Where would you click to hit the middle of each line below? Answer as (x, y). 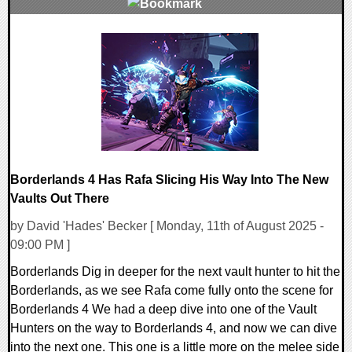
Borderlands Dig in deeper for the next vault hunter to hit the (175, 271)
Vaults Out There (60, 198)
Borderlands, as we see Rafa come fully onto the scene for (172, 290)
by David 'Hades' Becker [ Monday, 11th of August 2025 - (167, 225)
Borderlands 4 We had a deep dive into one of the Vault (163, 309)
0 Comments (56, 41)
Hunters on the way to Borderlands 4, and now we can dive (174, 328)
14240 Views (55, 60)
